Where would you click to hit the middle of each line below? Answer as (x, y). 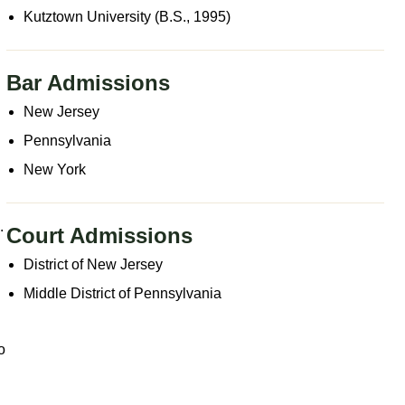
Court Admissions (99, 235)
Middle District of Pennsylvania (123, 293)
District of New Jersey (94, 264)
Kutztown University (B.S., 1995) (127, 16)
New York (55, 169)
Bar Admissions (88, 82)
